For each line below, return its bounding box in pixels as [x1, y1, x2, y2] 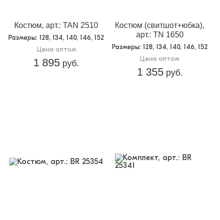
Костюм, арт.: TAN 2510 [14, 21, 98, 30]
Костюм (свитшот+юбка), [115, 21, 205, 30]
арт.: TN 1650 [136, 30, 184, 39]
